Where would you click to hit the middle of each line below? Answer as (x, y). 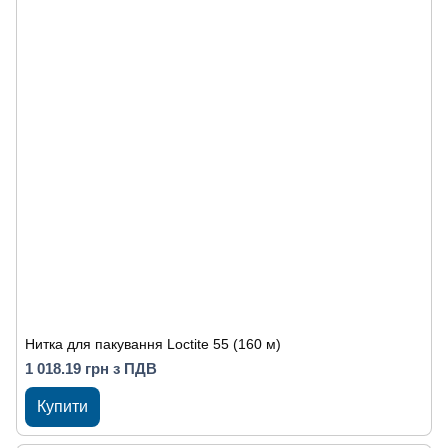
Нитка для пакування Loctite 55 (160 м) (153, 344)
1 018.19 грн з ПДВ (91, 368)
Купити (62, 406)
